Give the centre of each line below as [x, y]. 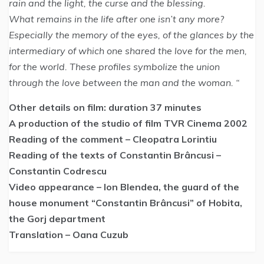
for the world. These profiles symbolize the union [114, 67]
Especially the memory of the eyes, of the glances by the [131, 35]
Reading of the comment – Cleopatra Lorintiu [113, 139]
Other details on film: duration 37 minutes [105, 107]
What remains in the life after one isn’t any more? [116, 19]
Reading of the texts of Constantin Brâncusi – [115, 155]
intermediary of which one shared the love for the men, [128, 51]
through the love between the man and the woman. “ [124, 82]
